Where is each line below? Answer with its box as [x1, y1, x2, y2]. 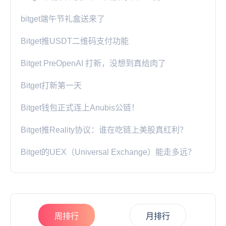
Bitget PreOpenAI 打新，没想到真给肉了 [21, 59, 166, 68]
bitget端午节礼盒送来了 [21, 15, 105, 24]
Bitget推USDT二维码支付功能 [21, 37, 129, 46]
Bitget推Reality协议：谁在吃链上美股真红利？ [21, 126, 188, 135]
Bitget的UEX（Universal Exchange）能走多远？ [21, 148, 196, 157]
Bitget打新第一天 [21, 81, 82, 90]
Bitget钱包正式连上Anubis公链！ [21, 103, 139, 112]
